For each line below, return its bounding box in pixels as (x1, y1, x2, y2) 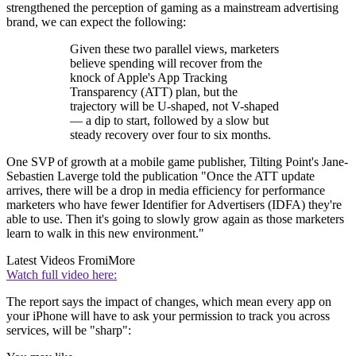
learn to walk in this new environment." (6, 226, 204, 241)
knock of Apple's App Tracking (70, 71, 227, 85)
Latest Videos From (6, 253, 105, 268)
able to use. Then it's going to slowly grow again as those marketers (6, 212, 344, 226)
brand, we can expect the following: (6, 15, 186, 29)
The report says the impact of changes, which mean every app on (6, 295, 331, 309)
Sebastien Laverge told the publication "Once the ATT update (6, 169, 315, 184)
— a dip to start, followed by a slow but (70, 114, 269, 128)
